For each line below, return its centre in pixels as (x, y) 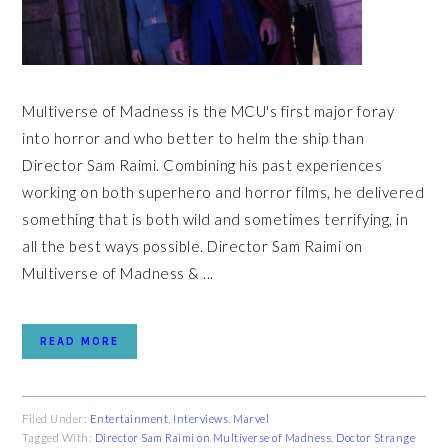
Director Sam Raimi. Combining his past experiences (202, 165)
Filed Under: (56, 418)
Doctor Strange (376, 437)
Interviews (201, 418)
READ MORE (80, 341)
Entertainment (129, 418)
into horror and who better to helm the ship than (193, 138)
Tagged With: (58, 437)
